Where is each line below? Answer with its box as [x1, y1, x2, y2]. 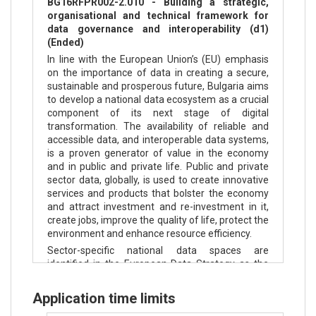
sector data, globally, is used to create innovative [47, 174, 269, 186]
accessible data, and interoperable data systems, [47, 134, 269, 145]
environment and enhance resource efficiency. [47, 228, 252, 239]
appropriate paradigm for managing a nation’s [47, 272, 269, 283]
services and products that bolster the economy [47, 188, 269, 199]
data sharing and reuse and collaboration [47, 298, 269, 310]
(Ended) [47, 37, 84, 48]
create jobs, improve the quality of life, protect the [47, 214, 269, 226]
